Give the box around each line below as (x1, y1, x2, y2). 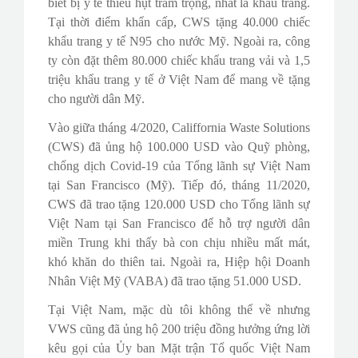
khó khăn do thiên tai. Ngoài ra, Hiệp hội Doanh (48, 255, 310, 269)
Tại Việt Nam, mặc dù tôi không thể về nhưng (48, 303, 310, 317)
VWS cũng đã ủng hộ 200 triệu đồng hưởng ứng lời (48, 322, 310, 336)
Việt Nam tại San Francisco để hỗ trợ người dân (48, 217, 310, 231)
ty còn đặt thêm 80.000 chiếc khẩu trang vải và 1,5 (48, 54, 310, 68)
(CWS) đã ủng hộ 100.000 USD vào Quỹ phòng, (48, 140, 310, 154)
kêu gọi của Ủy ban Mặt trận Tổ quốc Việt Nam (48, 341, 310, 356)
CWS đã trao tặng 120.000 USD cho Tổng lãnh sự (48, 197, 310, 212)
